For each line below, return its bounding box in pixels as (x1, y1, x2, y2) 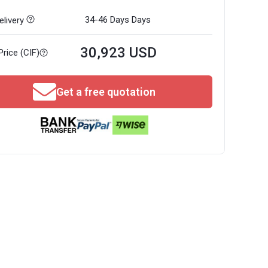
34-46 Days (85, 14, 130, 25)
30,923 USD (80, 44, 157, 61)
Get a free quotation (56, 86, 156, 98)
